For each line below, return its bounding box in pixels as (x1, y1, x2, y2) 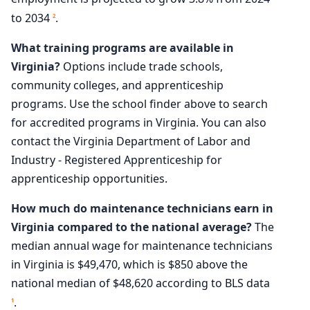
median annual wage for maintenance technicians (11, 238, 273, 254)
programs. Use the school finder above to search (11, 96, 268, 112)
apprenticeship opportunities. (11, 171, 167, 187)
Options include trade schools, (60, 59, 223, 75)
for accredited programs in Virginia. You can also (11, 115, 266, 131)
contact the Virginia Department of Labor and (11, 134, 250, 149)
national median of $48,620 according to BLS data (11, 275, 270, 291)
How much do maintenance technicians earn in (11, 201, 273, 217)
